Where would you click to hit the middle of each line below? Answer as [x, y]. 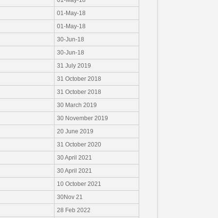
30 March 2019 [77, 105]
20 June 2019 [75, 131]
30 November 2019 [82, 118]
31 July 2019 [74, 66]
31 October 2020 [79, 145]
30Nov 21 [70, 197]
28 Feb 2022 [73, 210]
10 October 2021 [79, 184]
